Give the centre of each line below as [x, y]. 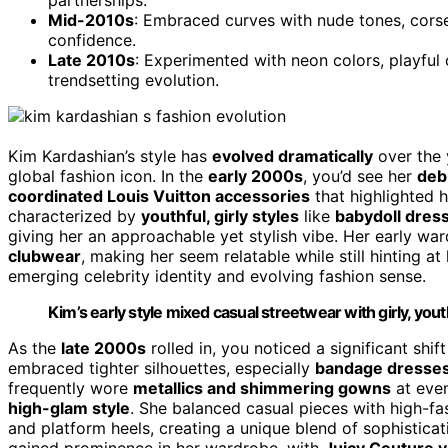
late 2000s [103, 347]
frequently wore [70, 387]
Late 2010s [91, 59]
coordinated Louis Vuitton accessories [159, 195]
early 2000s [255, 175]
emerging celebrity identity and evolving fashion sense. [217, 275]
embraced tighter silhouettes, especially [161, 367]
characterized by [74, 215]
